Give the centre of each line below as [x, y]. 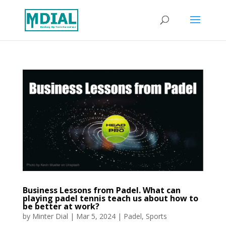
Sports [156, 216]
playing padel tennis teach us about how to [110, 198]
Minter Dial [50, 216]
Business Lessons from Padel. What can [101, 190]
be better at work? [61, 206]
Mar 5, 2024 [96, 216]
